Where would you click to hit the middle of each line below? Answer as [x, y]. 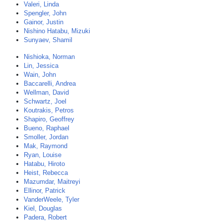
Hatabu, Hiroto [44, 164]
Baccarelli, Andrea [50, 83]
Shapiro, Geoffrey [49, 119]
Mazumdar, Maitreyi [52, 182]
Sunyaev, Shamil [48, 40]
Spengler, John [45, 13]
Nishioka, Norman [49, 57]
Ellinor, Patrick [45, 191]
